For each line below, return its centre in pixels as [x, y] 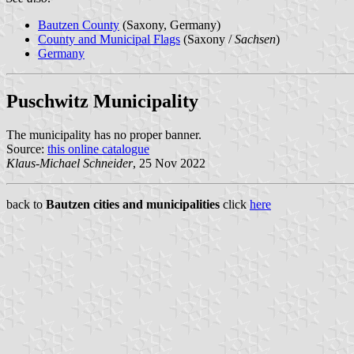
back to [26, 204]
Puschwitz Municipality [102, 101]
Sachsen [255, 39]
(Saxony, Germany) [170, 24]
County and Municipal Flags [109, 39]
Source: [27, 149]
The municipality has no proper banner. [104, 134]
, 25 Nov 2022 [169, 163]
